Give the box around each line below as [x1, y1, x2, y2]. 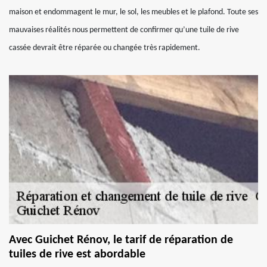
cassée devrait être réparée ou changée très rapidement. [9, 44, 200, 52]
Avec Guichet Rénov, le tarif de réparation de [9, 234, 233, 246]
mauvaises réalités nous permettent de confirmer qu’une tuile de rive [9, 26, 239, 35]
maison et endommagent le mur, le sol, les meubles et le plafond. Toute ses [9, 8, 258, 17]
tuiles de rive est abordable [9, 249, 145, 260]
